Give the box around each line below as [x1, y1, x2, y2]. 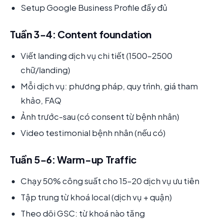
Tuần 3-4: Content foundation [10, 28, 152, 41]
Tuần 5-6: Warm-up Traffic [10, 153, 137, 166]
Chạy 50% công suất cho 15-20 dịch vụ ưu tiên [21, 175, 199, 186]
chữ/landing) [21, 64, 70, 75]
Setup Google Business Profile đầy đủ [21, 2, 167, 13]
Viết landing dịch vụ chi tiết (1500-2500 [21, 50, 172, 61]
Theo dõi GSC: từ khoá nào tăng [21, 208, 145, 219]
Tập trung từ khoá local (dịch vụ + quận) [21, 192, 172, 202]
